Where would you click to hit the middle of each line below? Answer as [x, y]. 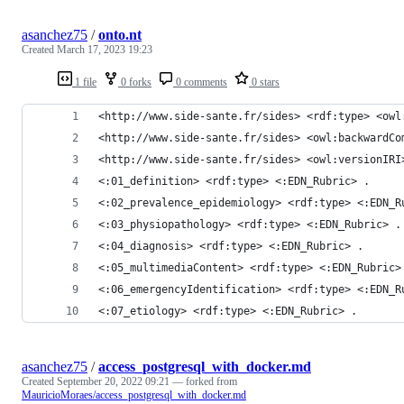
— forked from [205, 381]
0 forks [135, 82]
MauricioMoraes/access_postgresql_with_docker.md [134, 395]
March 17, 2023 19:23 [105, 49]
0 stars [264, 82]
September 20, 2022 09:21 [113, 381]
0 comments [200, 82]
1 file [84, 82]
